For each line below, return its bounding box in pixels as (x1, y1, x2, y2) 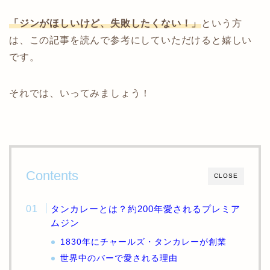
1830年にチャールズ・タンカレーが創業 (60, 237, 227, 247)
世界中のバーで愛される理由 (60, 254, 178, 263)
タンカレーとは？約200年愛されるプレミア (51, 204, 241, 215)
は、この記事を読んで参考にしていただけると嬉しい (9, 35, 253, 46)
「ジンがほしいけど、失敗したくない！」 (9, 18, 202, 29)
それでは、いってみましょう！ (9, 88, 151, 99)
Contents (26, 168, 78, 184)
